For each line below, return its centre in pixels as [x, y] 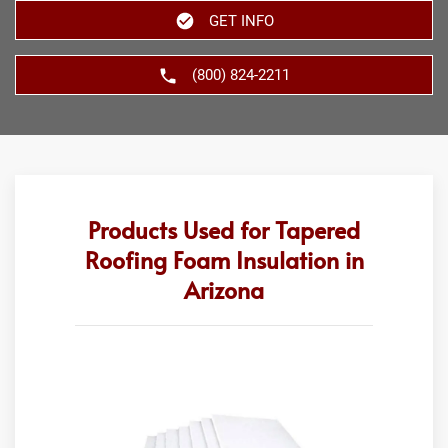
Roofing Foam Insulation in [224, 259]
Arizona [224, 289]
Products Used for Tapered [224, 229]
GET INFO [241, 20]
